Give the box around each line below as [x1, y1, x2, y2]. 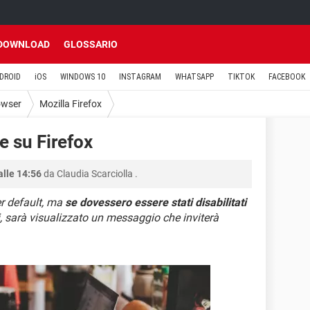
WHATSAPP [175, 72, 214, 82]
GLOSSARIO [64, 39, 118, 50]
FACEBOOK [268, 72, 305, 82]
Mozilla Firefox [39, 98, 102, 109]
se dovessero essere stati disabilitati [65, 196, 246, 209]
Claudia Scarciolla [57, 168, 133, 179]
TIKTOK [228, 72, 255, 82]
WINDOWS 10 [60, 72, 105, 82]
